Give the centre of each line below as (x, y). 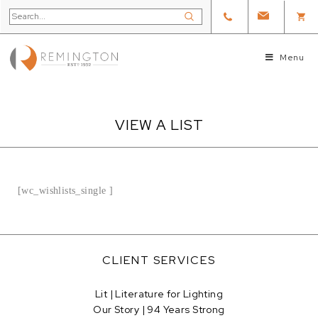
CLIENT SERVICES (159, 261)
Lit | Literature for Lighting (159, 294)
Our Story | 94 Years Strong (159, 310)
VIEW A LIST (159, 125)
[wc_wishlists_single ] (66, 191)
